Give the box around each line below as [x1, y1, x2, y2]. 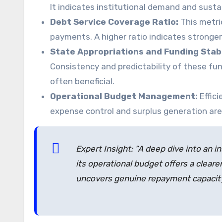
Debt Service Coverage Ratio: [50, 17, 178, 27]
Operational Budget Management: [50, 91, 198, 101]
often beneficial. [50, 76, 114, 86]
